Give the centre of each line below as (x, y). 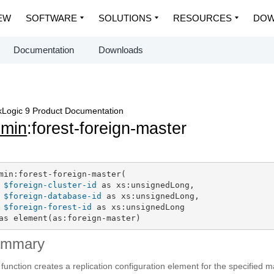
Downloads (121, 50)
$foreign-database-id (52, 196)
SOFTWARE (51, 18)
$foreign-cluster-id (50, 185)
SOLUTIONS (125, 18)
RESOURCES (202, 18)
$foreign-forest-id (47, 207)
